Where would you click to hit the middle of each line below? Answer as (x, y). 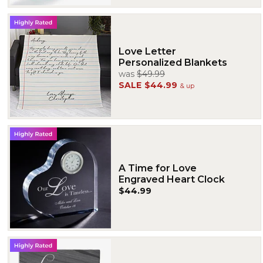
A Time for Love (158, 168)
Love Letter (147, 51)
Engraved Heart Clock (172, 179)
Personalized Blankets (173, 62)
